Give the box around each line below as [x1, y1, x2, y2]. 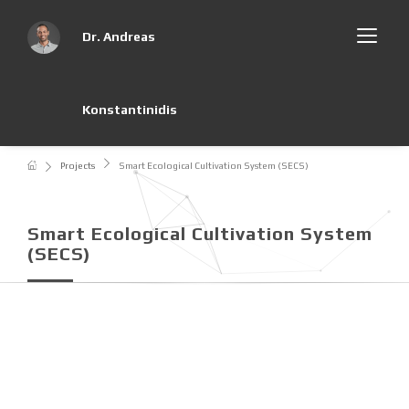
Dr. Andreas [82, 29, 155, 44]
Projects [60, 161, 95, 171]
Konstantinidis [82, 102, 177, 117]
